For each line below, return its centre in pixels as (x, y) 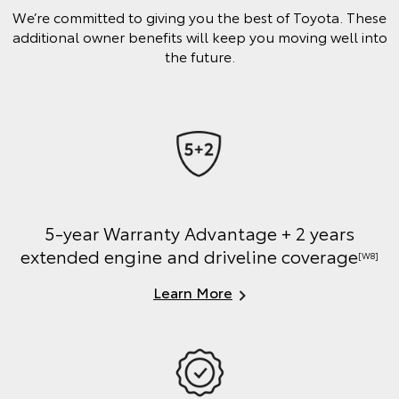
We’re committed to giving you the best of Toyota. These (199, 17)
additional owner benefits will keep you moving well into (199, 37)
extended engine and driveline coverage (189, 255)
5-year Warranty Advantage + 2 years (199, 232)
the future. (199, 56)
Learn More (193, 291)
